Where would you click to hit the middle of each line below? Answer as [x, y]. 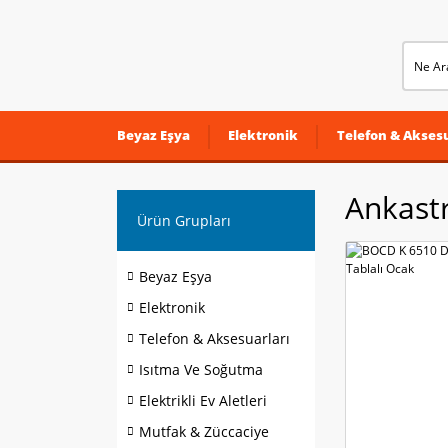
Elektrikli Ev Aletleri [203, 400]
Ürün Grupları [184, 220]
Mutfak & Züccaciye [204, 431]
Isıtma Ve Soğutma [201, 369]
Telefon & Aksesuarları [214, 338]
